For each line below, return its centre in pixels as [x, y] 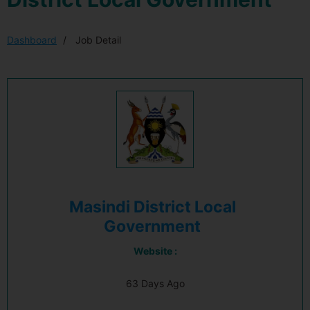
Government [152, 226]
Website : [155, 251]
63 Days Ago [155, 283]
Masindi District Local [152, 207]
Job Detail [97, 40]
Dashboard [32, 40]
